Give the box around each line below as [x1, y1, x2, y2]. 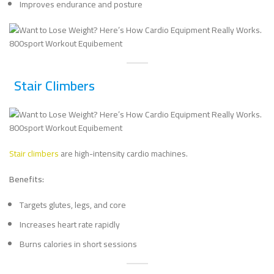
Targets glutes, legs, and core [20, 197, 126, 213]
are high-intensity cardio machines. [59, 146, 188, 161]
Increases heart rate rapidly [20, 217, 120, 232]
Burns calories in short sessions [20, 236, 137, 252]
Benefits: [9, 171, 44, 187]
